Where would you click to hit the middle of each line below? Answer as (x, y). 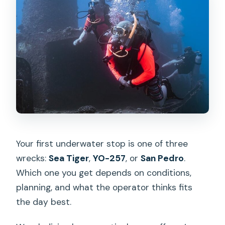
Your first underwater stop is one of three (102, 144)
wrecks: (33, 158)
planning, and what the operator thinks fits (104, 188)
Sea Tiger (69, 158)
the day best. (44, 202)
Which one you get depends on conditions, (104, 173)
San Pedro (162, 158)
